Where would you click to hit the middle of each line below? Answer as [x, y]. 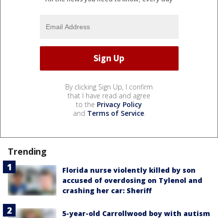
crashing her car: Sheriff [107, 190]
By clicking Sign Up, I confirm [109, 87]
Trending [27, 151]
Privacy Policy [119, 104]
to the [86, 104]
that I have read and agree [109, 95]
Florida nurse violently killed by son [129, 170]
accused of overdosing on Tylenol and [132, 180]
